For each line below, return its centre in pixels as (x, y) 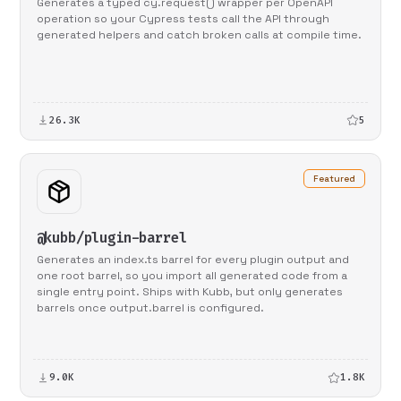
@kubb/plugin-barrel (111, 238)
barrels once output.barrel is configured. (150, 308)
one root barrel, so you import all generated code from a (192, 276)
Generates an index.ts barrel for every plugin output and (192, 260)
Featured (334, 179)
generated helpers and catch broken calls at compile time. (199, 34)
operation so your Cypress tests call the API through (183, 18)
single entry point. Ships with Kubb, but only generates (189, 292)
